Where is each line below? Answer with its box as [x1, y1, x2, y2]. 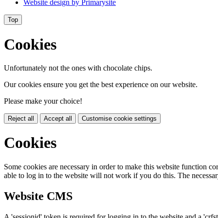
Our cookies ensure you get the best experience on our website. [4, 80, 198, 89]
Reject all [8, 115, 34, 122]
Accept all [44, 115, 72, 122]
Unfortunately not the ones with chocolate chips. [4, 64, 152, 72]
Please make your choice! [4, 97, 82, 105]
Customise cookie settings [82, 115, 157, 122]
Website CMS [4, 189, 73, 202]
